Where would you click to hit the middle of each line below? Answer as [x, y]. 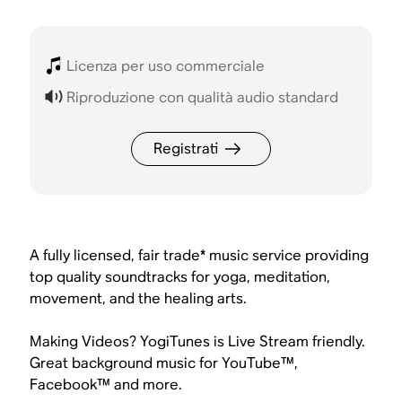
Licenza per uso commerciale [165, 66]
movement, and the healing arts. [139, 298]
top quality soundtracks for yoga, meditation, [180, 276]
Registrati [186, 148]
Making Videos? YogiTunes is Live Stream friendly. [198, 341]
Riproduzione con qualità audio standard [202, 98]
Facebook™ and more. [106, 384]
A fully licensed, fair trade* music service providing [200, 255]
